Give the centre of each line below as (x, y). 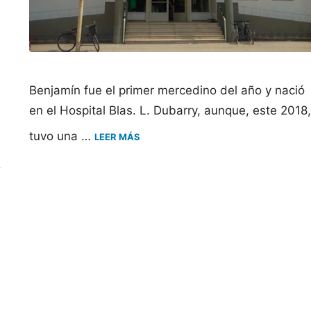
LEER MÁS (118, 136)
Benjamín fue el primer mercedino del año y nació (167, 90)
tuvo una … (62, 136)
